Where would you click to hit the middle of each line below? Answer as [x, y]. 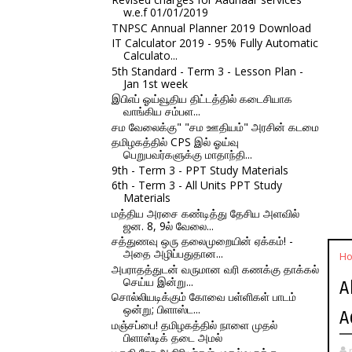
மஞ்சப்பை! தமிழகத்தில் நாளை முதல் [194, 324]
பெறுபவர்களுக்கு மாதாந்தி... [187, 154]
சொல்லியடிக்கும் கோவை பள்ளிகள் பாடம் [203, 297]
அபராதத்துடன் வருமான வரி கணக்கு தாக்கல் [215, 269]
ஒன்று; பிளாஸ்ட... [161, 309]
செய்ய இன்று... [158, 281]
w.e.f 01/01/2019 [165, 12]
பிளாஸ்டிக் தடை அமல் [172, 337]
